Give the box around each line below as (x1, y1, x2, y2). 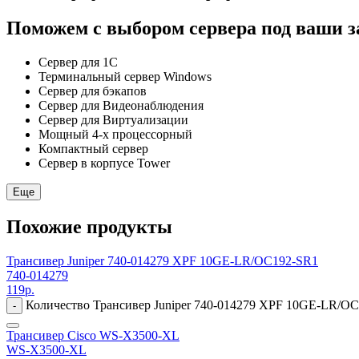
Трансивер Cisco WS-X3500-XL (6, 328, 179, 342)
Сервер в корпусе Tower (38, 155, 170, 170)
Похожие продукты (6, 216, 172, 237)
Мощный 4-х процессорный (38, 127, 192, 141)
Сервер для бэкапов (38, 83, 147, 98)
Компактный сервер (38, 141, 148, 155)
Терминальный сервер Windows (38, 69, 212, 83)
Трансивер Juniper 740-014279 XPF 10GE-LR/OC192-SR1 (6, 253, 318, 268)
